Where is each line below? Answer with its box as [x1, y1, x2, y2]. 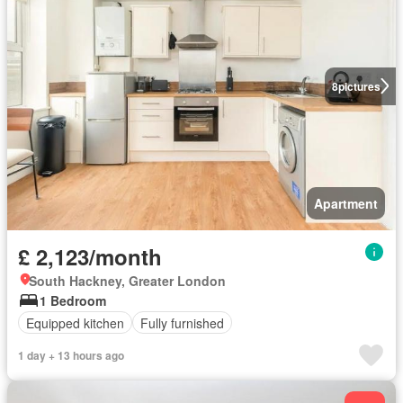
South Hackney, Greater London [29, 272, 226, 290]
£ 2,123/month [18, 241, 162, 272]
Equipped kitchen [26, 313, 124, 332]
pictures [337, 77, 381, 94]
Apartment [314, 194, 378, 212]
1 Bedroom [40, 291, 106, 309]
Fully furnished [140, 313, 224, 332]
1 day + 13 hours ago [18, 347, 124, 363]
